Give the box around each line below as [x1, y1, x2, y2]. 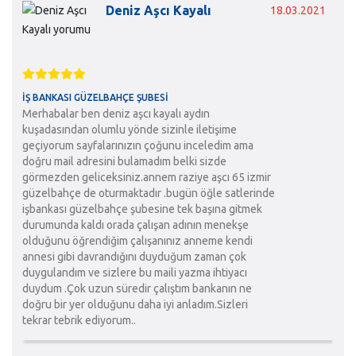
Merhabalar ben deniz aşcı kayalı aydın [21, 106, 210, 120]
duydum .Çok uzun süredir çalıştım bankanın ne [21, 281, 252, 295]
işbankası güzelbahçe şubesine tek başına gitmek [21, 202, 262, 215]
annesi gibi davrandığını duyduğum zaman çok [21, 250, 246, 263]
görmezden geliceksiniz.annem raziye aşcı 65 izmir [21, 170, 271, 184]
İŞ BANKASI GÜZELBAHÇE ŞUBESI [21, 91, 168, 103]
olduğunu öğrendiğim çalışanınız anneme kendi [21, 234, 253, 247]
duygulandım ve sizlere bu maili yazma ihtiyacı [21, 265, 247, 279]
